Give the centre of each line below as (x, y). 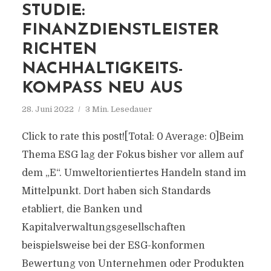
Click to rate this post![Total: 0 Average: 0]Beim (132, 137)
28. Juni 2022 (47, 109)
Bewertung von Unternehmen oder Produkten (133, 264)
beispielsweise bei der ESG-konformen (113, 246)
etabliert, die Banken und (82, 209)
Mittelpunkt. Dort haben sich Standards (116, 191)
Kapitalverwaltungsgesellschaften (103, 227)
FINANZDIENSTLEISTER (120, 31)
